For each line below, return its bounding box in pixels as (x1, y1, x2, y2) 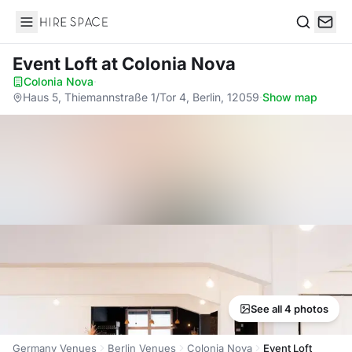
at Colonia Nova (101, 53, 236, 74)
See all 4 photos (251, 302, 328, 315)
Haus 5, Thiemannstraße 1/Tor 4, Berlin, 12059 (23, 90, 259, 104)
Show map (262, 90, 317, 104)
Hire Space (15, 22, 80, 38)
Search (295, 30, 335, 46)
